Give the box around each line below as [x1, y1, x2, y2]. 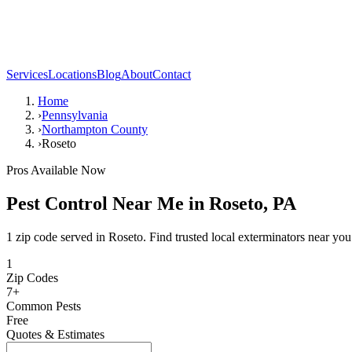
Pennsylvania [42, 108, 108, 122]
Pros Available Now [6, 163, 106, 177]
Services [6, 68, 48, 81]
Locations [48, 68, 97, 81]
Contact [152, 68, 191, 81]
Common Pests [6, 299, 81, 313]
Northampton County [42, 123, 148, 136]
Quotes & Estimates [6, 327, 104, 341]
